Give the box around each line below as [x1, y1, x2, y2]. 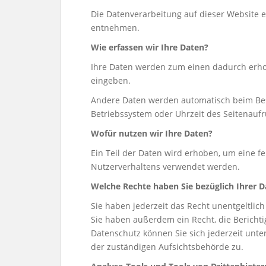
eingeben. [91, 75, 131, 86]
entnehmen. [91, 22, 140, 33]
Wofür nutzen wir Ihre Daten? [91, 128, 213, 139]
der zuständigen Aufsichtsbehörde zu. [91, 241, 243, 252]
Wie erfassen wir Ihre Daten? [91, 42, 208, 53]
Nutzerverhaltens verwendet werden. [91, 161, 240, 172]
